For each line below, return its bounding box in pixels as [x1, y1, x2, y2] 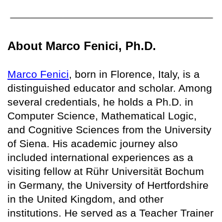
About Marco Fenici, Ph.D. [7, 39, 156, 53]
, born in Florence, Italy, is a [69, 68, 200, 80]
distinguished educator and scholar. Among [7, 82, 212, 94]
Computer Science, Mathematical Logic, [7, 110, 197, 121]
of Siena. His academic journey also [7, 137, 178, 149]
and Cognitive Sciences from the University [7, 123, 212, 135]
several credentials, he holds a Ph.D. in [7, 96, 193, 108]
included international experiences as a [7, 151, 193, 163]
